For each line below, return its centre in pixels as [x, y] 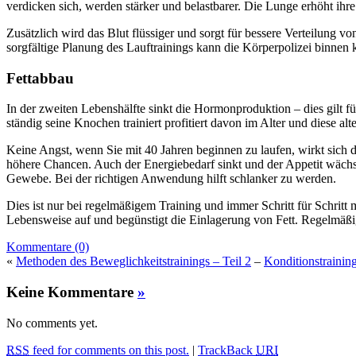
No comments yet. [52, 323]
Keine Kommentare [72, 292]
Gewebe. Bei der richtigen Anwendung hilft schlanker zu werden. [171, 179]
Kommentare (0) [48, 247]
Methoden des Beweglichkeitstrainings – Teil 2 [133, 261]
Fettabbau [40, 78]
